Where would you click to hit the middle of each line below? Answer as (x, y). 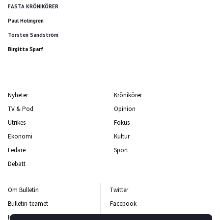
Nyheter (18, 95)
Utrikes (17, 123)
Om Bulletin (23, 190)
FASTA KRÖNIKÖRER (33, 6)
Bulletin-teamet (28, 204)
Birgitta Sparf (26, 49)
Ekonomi (20, 136)
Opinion (125, 109)
